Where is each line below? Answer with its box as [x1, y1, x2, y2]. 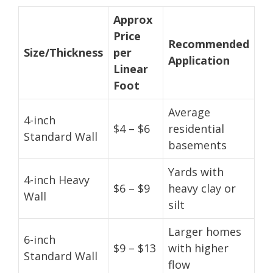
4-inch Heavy [24, 172, 90, 187]
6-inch [24, 232, 55, 247]
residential [168, 121, 224, 136]
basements [168, 137, 227, 152]
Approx [113, 12, 152, 27]
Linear [113, 61, 148, 76]
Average [168, 104, 210, 119]
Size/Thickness [24, 44, 103, 60]
